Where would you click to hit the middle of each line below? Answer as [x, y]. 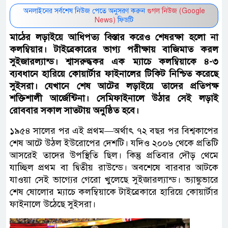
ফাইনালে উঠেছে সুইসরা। [53, 204]
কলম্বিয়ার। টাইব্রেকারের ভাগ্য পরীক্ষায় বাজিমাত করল [114, 49]
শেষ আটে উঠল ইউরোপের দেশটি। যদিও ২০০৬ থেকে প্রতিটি [114, 143]
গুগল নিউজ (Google [176, 11]
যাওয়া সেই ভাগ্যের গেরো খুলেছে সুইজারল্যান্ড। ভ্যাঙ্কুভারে [114, 179]
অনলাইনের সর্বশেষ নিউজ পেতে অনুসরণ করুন [85, 11]
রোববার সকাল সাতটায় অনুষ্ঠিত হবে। [74, 110]
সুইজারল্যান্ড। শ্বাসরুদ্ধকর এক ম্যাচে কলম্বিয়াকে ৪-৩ [114, 61]
